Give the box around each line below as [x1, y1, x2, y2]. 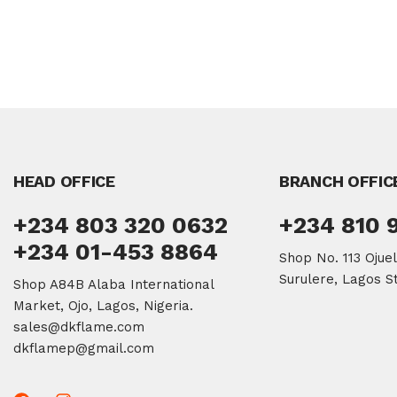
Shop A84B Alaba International [13, 276, 214, 293]
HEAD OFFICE [13, 172, 115, 191]
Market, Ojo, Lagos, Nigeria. [13, 298, 193, 315]
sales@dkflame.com [13, 319, 144, 336]
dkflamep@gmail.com [13, 340, 154, 357]
